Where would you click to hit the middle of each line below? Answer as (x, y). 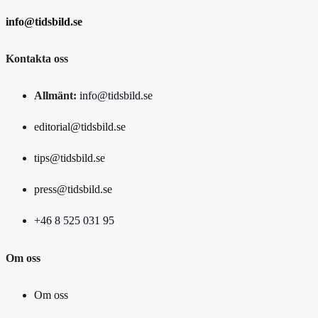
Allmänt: (55, 96)
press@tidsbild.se (73, 190)
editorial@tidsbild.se (80, 127)
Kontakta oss (37, 59)
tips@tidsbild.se (70, 158)
